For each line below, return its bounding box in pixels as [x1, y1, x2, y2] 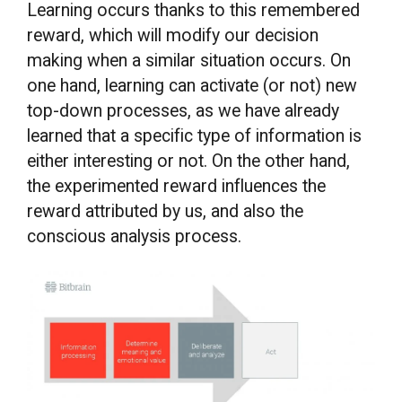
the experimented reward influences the [27, 176, 327, 197]
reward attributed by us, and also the [27, 201, 304, 223]
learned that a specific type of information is [27, 126, 363, 147]
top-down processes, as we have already [27, 100, 340, 122]
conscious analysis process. [27, 226, 242, 248]
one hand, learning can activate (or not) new [27, 75, 358, 97]
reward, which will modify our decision [27, 25, 319, 47]
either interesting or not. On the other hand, [27, 151, 351, 172]
